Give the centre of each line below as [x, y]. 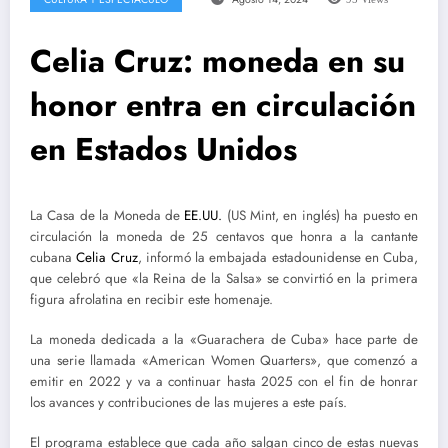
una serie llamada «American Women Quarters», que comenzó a [224, 361]
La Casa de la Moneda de [107, 215]
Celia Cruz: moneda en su [217, 60]
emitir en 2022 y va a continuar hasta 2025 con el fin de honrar [224, 382]
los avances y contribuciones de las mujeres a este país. [188, 403]
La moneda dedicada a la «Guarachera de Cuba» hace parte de [224, 340]
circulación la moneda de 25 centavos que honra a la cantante [224, 236]
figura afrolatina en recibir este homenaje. [151, 299]
